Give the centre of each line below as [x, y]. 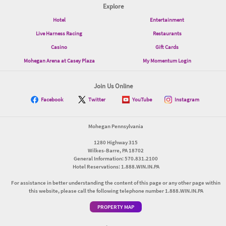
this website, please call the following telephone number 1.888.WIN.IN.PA [116, 190]
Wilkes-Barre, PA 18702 [116, 150]
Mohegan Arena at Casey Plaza [59, 60]
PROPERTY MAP [116, 207]
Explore [113, 6]
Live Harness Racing [59, 33]
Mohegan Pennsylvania [116, 126]
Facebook [52, 99]
